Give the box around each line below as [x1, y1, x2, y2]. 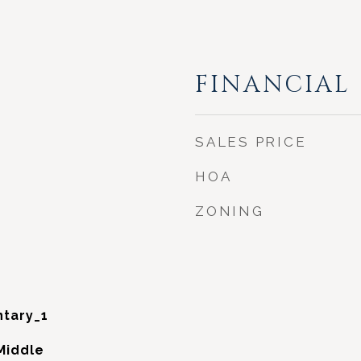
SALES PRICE [195, 134, 307, 150]
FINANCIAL [195, 69, 351, 101]
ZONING [195, 203, 264, 219]
